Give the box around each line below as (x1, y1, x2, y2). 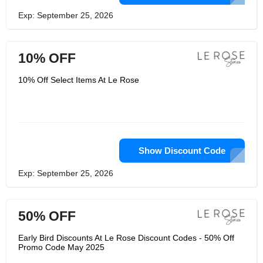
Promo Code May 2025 (18, 242, 104, 252)
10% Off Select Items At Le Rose (18, 75, 139, 85)
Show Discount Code (139, 146, 225, 156)
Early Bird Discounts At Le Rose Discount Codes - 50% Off (18, 233, 234, 242)
